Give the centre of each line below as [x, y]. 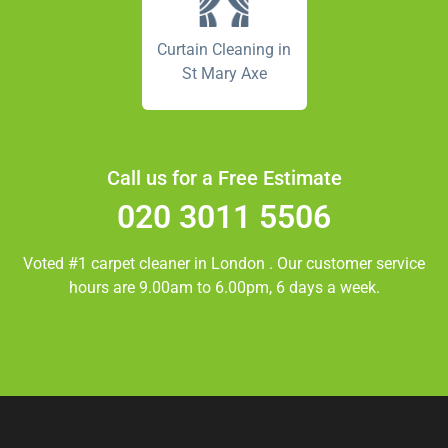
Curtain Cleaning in [224, 50]
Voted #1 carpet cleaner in [117, 264]
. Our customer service [347, 264]
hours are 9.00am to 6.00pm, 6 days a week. [224, 288]
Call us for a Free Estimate [224, 178]
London [240, 264]
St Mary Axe [224, 74]
